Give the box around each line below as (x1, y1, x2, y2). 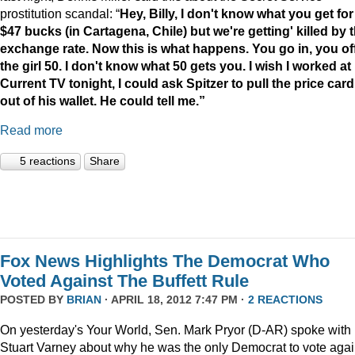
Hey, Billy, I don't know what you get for (120, 6, 353, 21)
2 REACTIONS (248, 293, 323, 307)
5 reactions (20, 155, 75, 168)
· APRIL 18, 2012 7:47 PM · (101, 293, 248, 307)
